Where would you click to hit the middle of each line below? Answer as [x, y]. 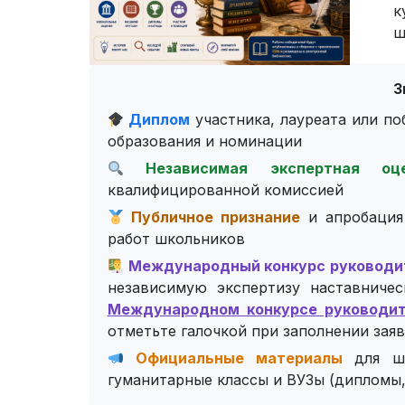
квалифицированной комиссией [225, 190]
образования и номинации [204, 141]
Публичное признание [212, 217]
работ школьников [176, 239]
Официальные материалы [233, 358]
